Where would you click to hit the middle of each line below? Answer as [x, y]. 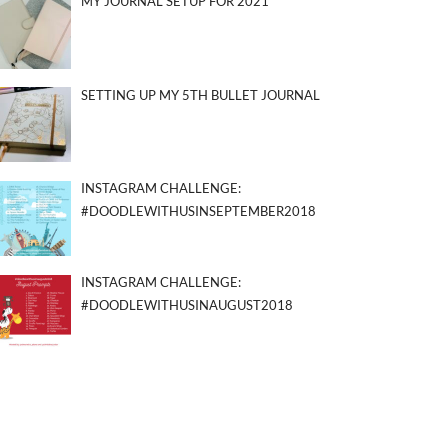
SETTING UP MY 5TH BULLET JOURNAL [200, 94]
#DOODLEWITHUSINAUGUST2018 [186, 304]
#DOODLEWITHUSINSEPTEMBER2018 [198, 211]
